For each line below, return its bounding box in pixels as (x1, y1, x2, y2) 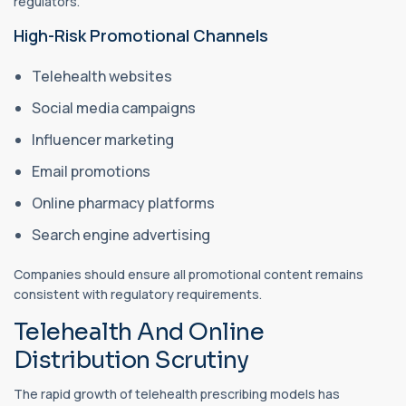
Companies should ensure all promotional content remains (14, 266, 363, 284)
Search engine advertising (32, 225, 210, 246)
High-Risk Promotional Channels (14, 24, 268, 47)
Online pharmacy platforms (32, 193, 215, 214)
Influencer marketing (32, 130, 174, 150)
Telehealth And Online (14, 317, 265, 348)
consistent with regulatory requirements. (14, 285, 262, 304)
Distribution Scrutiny (14, 345, 249, 376)
